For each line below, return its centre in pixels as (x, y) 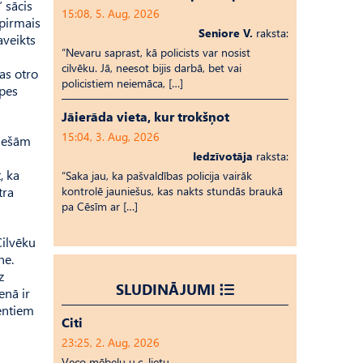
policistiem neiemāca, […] (122, 83)
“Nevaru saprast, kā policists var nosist (156, 52)
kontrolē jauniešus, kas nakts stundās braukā (172, 191)
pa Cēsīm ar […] (100, 206)
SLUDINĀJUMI (166, 289)
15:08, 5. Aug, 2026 (111, 13)
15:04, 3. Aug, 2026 (111, 137)
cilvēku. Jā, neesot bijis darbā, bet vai (152, 68)
